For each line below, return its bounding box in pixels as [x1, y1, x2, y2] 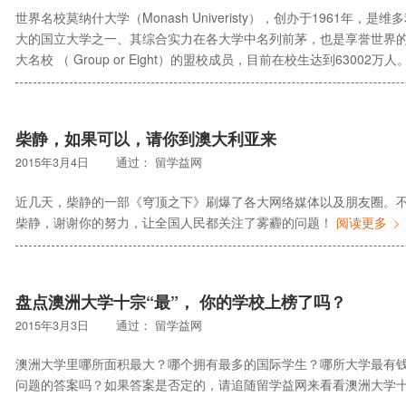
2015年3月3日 [15, 316, 89, 333]
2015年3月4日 [15, 153, 89, 170]
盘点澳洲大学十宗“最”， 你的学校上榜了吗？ [15, 289, 346, 314]
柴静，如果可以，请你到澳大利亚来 [15, 126, 276, 150]
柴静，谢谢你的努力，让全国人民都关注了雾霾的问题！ [15, 212, 336, 231]
